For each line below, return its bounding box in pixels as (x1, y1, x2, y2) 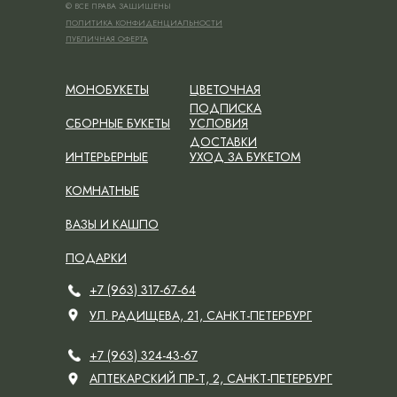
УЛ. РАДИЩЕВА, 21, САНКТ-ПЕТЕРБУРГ (90, 306, 312, 324)
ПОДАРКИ (66, 248, 127, 267)
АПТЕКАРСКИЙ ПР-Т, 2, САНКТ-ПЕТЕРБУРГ (90, 369, 332, 387)
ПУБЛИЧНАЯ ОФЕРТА (66, 32, 148, 44)
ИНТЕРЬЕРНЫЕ (66, 147, 148, 166)
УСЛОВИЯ (190, 113, 248, 132)
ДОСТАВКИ (190, 132, 257, 151)
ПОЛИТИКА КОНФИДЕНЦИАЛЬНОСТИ (66, 16, 222, 28)
